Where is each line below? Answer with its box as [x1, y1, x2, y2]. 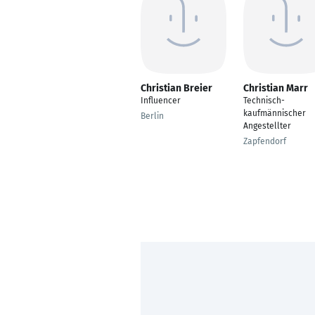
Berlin [141, 111, 164, 121]
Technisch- [243, 96, 285, 105]
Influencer [141, 96, 181, 105]
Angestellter [243, 121, 291, 131]
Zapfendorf [243, 136, 286, 146]
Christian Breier [141, 82, 212, 94]
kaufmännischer [243, 108, 306, 118]
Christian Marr [243, 82, 308, 94]
